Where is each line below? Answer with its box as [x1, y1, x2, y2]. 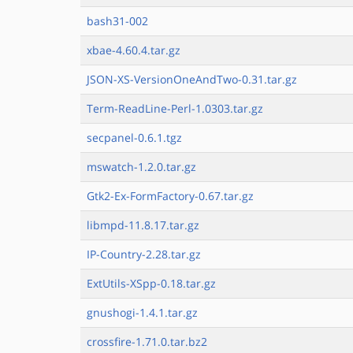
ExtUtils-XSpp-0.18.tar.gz [87, 276, 216, 291]
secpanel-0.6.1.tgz [87, 130, 182, 145]
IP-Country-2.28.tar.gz [87, 247, 201, 262]
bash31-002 [87, 13, 148, 28]
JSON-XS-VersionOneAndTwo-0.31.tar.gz [87, 72, 297, 87]
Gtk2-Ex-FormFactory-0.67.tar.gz [87, 188, 254, 203]
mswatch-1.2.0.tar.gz [87, 159, 196, 174]
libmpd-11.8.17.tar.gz [87, 217, 199, 232]
